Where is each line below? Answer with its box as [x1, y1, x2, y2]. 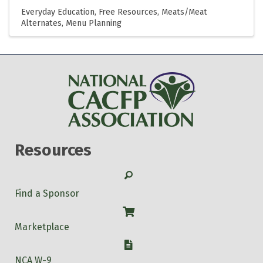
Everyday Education [21, 6, 95, 17]
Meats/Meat [161, 6, 207, 17]
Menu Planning [66, 18, 122, 28]
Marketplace [15, 221, 69, 232]
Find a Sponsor [15, 187, 79, 199]
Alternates [21, 18, 62, 28]
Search [124, 168, 154, 180]
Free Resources [99, 6, 157, 17]
